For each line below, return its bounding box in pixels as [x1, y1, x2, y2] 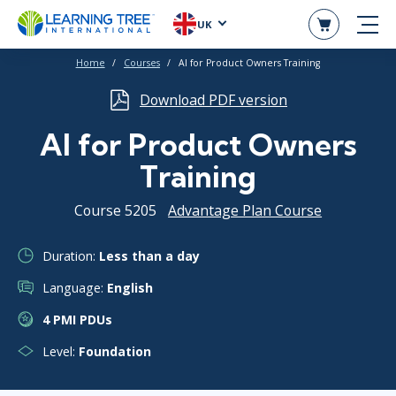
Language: [42, 278, 107, 296]
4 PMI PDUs [42, 310, 112, 328]
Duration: [42, 247, 99, 264]
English [107, 278, 153, 296]
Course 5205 [73, 201, 156, 221]
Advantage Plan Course [168, 201, 323, 221]
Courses [124, 56, 160, 69]
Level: [42, 342, 79, 360]
